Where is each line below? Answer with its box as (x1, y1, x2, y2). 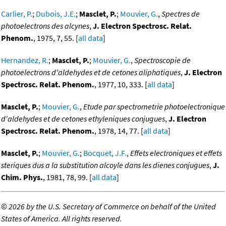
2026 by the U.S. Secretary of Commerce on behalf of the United (9, 201, 216, 212)
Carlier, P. (1, 9, 32, 19)
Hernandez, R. (1, 55, 48, 66)
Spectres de (161, 9, 200, 19)
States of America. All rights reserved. (1, 213, 122, 224)
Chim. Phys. (1, 172, 43, 183)
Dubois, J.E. (36, 9, 76, 19)
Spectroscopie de (134, 55, 191, 66)
